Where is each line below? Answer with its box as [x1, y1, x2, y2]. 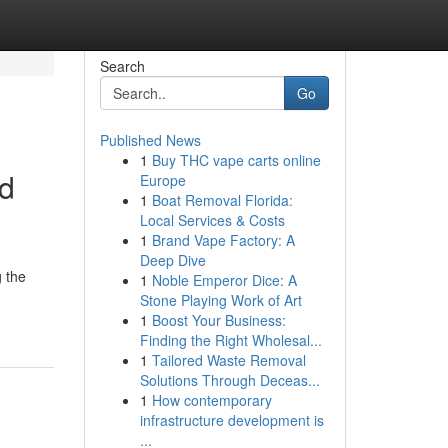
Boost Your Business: [151, 310, 286, 330]
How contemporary [151, 390, 272, 410]
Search [99, 56, 145, 76]
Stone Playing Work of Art [139, 290, 302, 310]
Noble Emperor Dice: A [151, 270, 297, 290]
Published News [99, 130, 201, 150]
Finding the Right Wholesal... [139, 330, 322, 350]
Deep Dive [139, 250, 206, 270]
